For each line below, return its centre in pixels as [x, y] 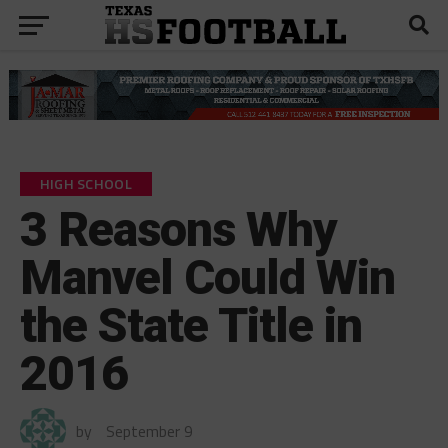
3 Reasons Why [178, 229]
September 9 [149, 430]
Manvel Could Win [207, 277]
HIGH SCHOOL [85, 183]
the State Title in [191, 325]
